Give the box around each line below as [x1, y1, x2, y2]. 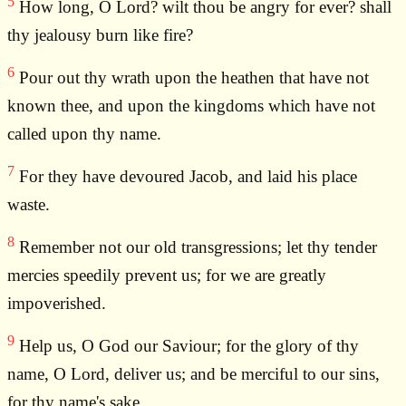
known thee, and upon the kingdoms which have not [7, 96, 375, 116]
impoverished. [7, 294, 106, 314]
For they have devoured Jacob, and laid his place [14, 167, 357, 187]
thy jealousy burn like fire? [7, 25, 193, 45]
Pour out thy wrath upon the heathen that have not [14, 68, 369, 88]
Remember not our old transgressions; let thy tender [14, 237, 377, 257]
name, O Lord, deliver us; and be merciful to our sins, [7, 364, 380, 384]
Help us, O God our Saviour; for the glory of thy [14, 336, 359, 356]
